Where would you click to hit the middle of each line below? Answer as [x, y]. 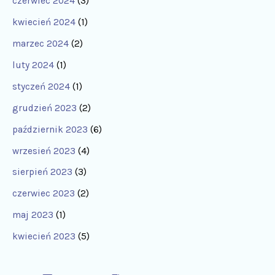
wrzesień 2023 [44, 151]
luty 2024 [33, 65]
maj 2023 [33, 215]
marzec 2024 [41, 44]
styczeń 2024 [41, 86]
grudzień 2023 [45, 108]
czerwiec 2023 [44, 194]
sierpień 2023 [42, 172]
